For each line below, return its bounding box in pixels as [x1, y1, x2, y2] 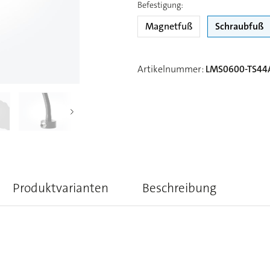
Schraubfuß [215, 19, 264, 33]
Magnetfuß [145, 19, 192, 33]
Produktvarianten [13, 180, 108, 196]
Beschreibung [142, 180, 216, 196]
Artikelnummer [137, 62, 201, 75]
